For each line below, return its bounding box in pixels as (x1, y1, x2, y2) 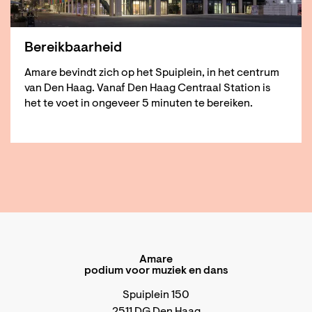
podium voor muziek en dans (84, 265, 228, 276)
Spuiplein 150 (123, 289, 189, 301)
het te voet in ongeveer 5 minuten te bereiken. (24, 97, 253, 109)
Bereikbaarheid (24, 40, 122, 55)
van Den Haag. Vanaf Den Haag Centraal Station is (24, 82, 270, 94)
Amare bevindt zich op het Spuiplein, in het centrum (24, 67, 279, 79)
